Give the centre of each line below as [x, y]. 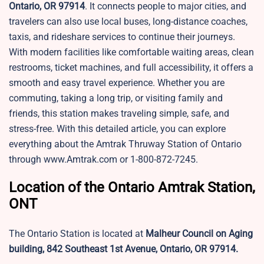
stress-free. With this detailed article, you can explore [117, 129]
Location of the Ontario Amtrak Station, [132, 188]
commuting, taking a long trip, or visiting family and [116, 98]
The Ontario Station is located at [77, 234]
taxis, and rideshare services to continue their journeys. [122, 37]
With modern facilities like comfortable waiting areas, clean [131, 52]
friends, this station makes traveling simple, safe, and [119, 114]
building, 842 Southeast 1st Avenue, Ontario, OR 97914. [123, 249]
